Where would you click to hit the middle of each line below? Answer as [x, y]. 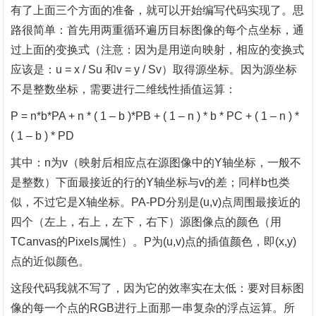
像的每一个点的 [50, 308]
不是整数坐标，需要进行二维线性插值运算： [124, 89]
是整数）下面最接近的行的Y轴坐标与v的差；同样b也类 [151, 182]
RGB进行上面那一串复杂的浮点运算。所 [193, 308]
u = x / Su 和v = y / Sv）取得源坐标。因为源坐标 [177, 69]
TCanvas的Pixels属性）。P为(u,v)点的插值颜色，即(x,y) [154, 242]
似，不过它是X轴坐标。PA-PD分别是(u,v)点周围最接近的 [156, 202]
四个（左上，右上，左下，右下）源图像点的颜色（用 [146, 222]
